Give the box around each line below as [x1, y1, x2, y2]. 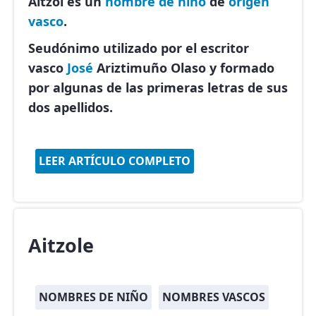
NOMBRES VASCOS [162, 289, 265, 305]
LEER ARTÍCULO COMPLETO [39, 153, 190, 169]
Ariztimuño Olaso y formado [93, 59, 274, 76]
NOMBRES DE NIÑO [39, 289, 148, 305]
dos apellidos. [28, 99, 113, 116]
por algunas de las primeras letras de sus [28, 79, 288, 96]
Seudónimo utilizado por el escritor [28, 39, 249, 56]
